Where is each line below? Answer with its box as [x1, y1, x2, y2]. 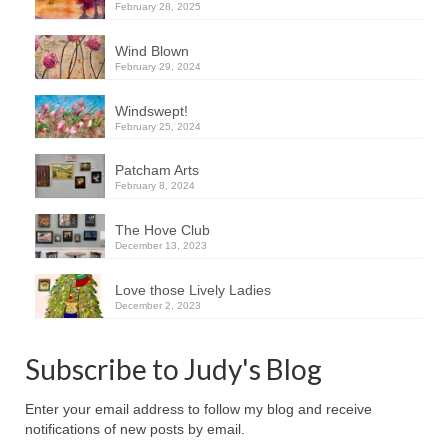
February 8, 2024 [115, 180, 195, 192]
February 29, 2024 [115, 60, 201, 72]
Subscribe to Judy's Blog [25, 351, 322, 386]
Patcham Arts [115, 162, 199, 179]
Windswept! [115, 102, 188, 119]
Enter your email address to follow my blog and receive [25, 400, 372, 417]
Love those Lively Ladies [115, 281, 271, 298]
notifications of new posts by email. [25, 420, 245, 437]
